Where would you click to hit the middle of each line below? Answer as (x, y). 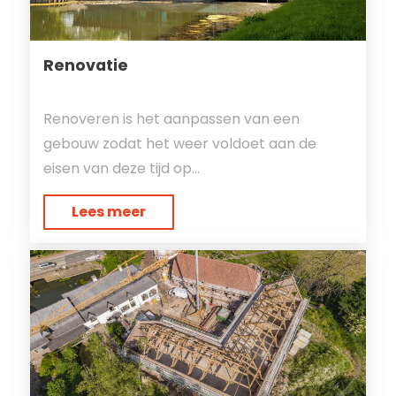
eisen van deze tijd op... (121, 168)
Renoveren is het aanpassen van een (171, 119)
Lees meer (108, 212)
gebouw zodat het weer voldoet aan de (179, 144)
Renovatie (85, 65)
